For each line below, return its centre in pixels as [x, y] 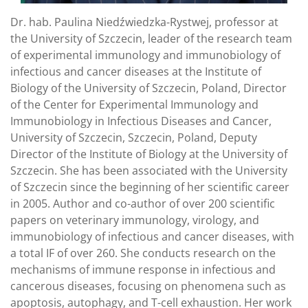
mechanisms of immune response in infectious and [143, 269]
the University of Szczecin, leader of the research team [151, 38]
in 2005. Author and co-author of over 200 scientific [143, 203]
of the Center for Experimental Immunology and [134, 104]
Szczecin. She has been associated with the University [149, 170]
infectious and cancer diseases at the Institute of [136, 71]
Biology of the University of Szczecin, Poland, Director [148, 88]
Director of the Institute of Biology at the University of [149, 154]
